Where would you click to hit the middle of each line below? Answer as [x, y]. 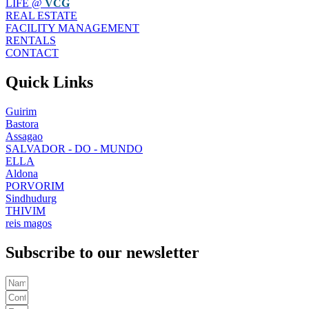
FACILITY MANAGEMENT [72, 28]
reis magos [29, 223]
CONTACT [32, 52]
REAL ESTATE [41, 15]
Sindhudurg [31, 198]
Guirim [21, 111]
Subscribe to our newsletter [102, 252]
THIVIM [26, 210]
